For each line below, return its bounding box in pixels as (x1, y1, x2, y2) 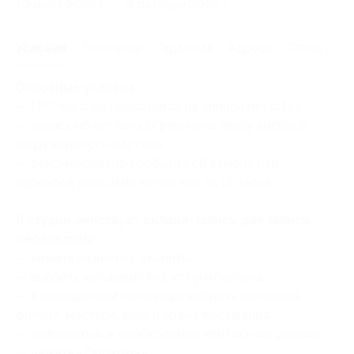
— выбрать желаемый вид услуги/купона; (16, 269, 265, 284)
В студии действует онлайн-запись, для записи (16, 213, 310, 228)
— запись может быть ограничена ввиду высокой (16, 118, 307, 133)
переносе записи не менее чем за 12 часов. (16, 175, 273, 190)
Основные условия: (16, 80, 138, 95)
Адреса (228, 40, 273, 55)
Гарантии (158, 40, 212, 55)
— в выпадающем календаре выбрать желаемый (16, 288, 301, 303)
